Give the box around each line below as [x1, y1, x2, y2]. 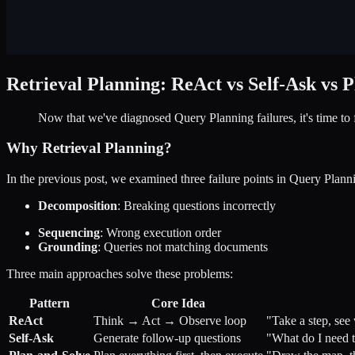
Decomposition [38, 199, 117, 213]
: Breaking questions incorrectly [117, 199, 276, 213]
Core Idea [151, 296, 205, 311]
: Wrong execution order [100, 226, 221, 240]
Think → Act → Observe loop [94, 314, 246, 328]
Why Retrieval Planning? [6, 139, 172, 157]
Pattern [29, 296, 70, 311]
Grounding [38, 240, 97, 254]
